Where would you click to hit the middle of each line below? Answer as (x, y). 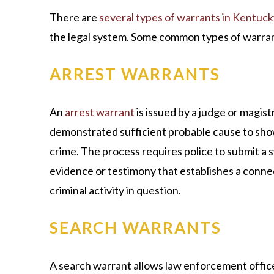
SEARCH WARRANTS (135, 227)
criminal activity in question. (115, 190)
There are (74, 17)
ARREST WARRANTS (135, 74)
